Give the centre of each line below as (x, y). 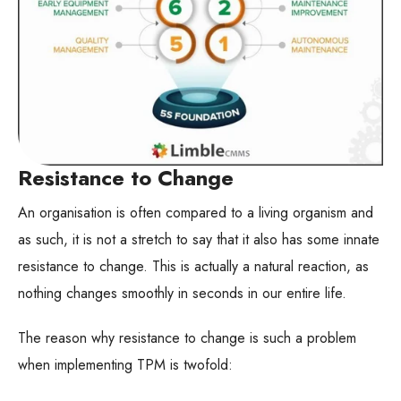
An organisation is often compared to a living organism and (196, 212)
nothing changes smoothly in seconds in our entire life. (182, 293)
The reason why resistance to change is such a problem (187, 337)
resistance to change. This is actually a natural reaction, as (193, 266)
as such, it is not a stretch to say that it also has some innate (199, 239)
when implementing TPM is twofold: (125, 364)
